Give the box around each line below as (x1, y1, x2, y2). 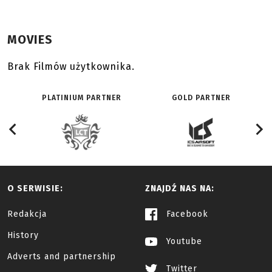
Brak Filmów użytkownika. (7, 60, 135, 72)
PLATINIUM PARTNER (41, 93, 121, 102)
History (7, 229, 39, 240)
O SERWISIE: (7, 183, 63, 194)
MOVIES (7, 32, 53, 47)
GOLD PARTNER (171, 93, 231, 102)
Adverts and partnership (7, 251, 116, 262)
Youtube (163, 236, 202, 246)
